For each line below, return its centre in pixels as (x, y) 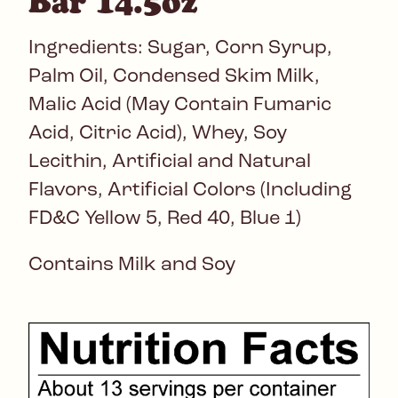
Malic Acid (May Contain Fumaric (180, 106)
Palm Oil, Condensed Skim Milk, (174, 77)
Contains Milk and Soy (132, 266)
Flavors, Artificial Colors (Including (190, 191)
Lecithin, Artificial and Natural (170, 163)
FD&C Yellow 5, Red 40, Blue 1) (165, 219)
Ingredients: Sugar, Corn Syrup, (180, 49)
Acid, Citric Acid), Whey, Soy (158, 134)
